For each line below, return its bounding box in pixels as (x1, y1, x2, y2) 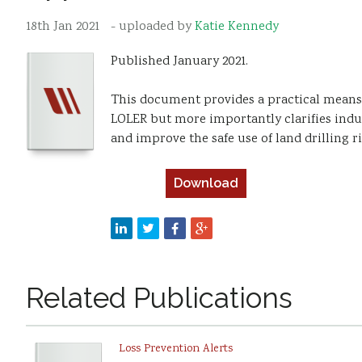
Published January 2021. (110, 52, 248, 71)
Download (173, 175, 238, 191)
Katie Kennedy (194, 17, 279, 36)
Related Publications (25, 280, 293, 314)
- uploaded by (110, 17, 195, 36)
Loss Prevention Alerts (118, 340, 233, 357)
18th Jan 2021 (25, 17, 99, 36)
